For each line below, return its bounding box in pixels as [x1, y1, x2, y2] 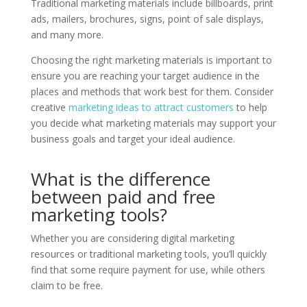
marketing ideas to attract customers [68, 100, 234, 114]
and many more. [30, 27, 103, 41]
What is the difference [30, 166, 210, 191]
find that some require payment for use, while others [30, 262, 265, 276]
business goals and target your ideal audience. [30, 132, 235, 145]
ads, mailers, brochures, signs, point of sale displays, [30, 12, 264, 25]
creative [30, 100, 69, 114]
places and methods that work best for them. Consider [30, 84, 273, 98]
